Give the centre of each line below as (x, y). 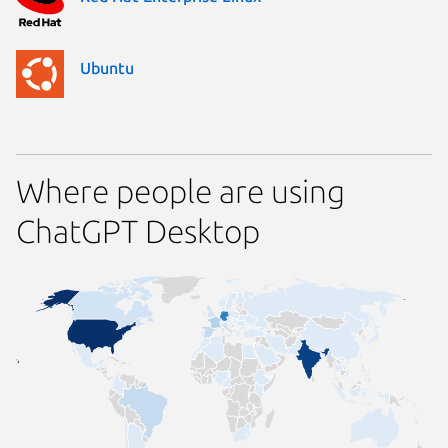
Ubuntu (107, 68)
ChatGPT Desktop (138, 230)
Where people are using (180, 190)
